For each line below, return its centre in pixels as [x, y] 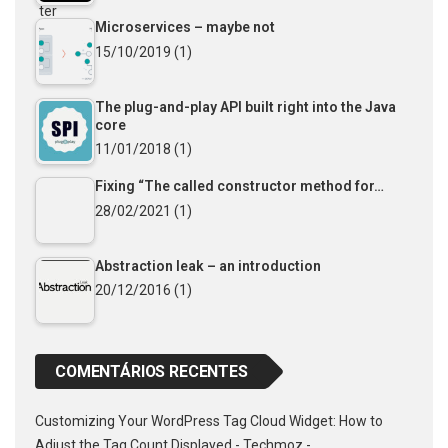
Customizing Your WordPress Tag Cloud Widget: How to [209, 420]
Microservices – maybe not [185, 27]
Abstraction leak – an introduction [208, 265]
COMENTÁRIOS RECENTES [151, 371]
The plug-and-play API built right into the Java [245, 106]
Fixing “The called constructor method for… [239, 186]
